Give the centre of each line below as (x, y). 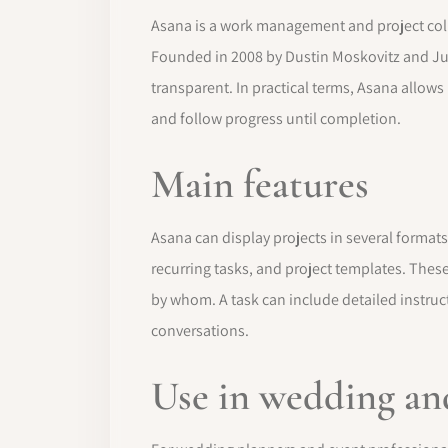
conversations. (200, 330)
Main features (260, 184)
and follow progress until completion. (276, 118)
